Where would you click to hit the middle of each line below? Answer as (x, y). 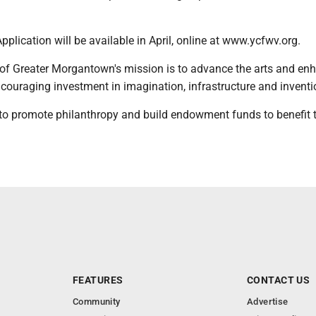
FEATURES (98, 280)
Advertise (268, 301)
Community (97, 301)
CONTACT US (279, 280)
